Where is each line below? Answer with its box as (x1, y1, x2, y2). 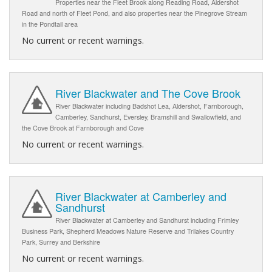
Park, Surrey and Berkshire (22, 237, 100, 246)
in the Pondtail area (22, 19, 78, 29)
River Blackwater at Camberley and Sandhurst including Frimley (55, 215, 239, 225)
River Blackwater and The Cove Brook (55, 84, 240, 101)
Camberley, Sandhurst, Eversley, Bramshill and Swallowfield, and (55, 112, 241, 121)
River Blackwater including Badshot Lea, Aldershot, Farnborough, (55, 101, 243, 110)
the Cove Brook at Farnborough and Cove (22, 123, 144, 132)
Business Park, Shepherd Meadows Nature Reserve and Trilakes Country (22, 226, 234, 236)
